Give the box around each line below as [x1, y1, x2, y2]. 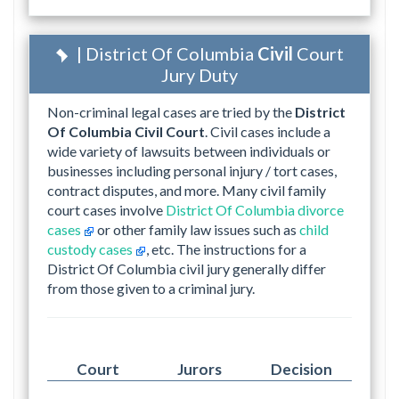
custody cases [47, 240, 135, 258]
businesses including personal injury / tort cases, [47, 162, 337, 180]
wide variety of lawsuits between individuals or [47, 142, 330, 160]
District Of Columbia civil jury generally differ [47, 260, 326, 278]
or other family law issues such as [94, 221, 299, 239]
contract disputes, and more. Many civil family [47, 182, 326, 199]
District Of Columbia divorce [166, 201, 344, 219]
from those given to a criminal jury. [47, 280, 255, 297]
